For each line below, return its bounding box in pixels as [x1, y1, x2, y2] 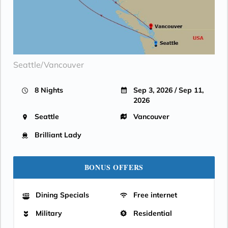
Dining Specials [36, 190, 89, 199]
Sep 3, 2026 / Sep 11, [133, 85, 204, 95]
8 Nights [35, 85, 63, 95]
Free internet [133, 190, 177, 199]
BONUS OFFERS [84, 162, 144, 173]
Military [36, 209, 62, 218]
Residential [133, 209, 172, 218]
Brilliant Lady [35, 130, 81, 139]
